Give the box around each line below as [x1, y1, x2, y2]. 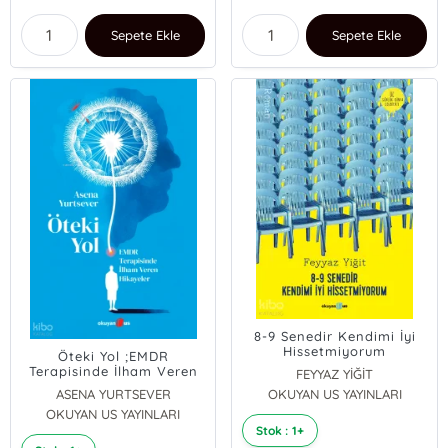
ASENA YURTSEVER [55, 386, 171, 402]
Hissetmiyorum [283, 343, 387, 359]
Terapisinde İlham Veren [28, 363, 198, 379]
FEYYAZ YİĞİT [296, 366, 374, 382]
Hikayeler [80, 378, 146, 394]
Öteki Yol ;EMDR [57, 348, 169, 364]
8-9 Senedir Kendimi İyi [253, 328, 416, 344]
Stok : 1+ [256, 423, 304, 438]
